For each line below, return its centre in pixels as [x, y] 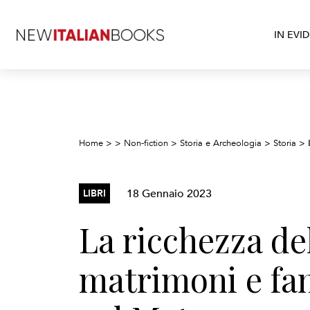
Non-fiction [146, 143]
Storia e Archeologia [221, 143]
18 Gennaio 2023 [169, 193]
